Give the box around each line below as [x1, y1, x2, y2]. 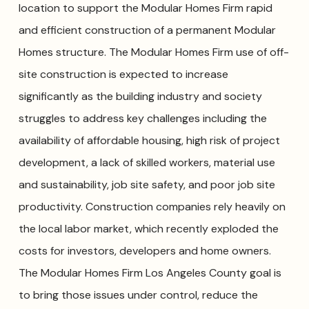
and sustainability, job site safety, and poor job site [18, 177, 275, 192]
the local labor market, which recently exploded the [18, 221, 279, 237]
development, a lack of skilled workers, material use [18, 155, 275, 170]
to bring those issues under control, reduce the [18, 288, 258, 303]
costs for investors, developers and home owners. [18, 243, 271, 259]
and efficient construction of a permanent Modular [18, 23, 276, 38]
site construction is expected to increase [18, 67, 228, 82]
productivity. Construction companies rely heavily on [18, 199, 286, 215]
